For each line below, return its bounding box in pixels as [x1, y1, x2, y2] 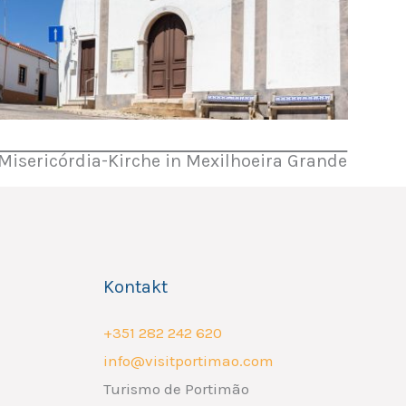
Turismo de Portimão [102, 379, 249, 398]
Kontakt [102, 275, 168, 297]
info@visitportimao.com [102, 351, 274, 370]
